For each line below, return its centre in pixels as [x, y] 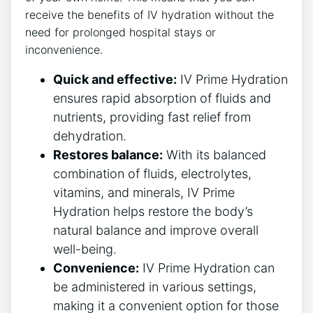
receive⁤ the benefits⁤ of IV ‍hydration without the [150, 15]
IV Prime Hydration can [207, 268]
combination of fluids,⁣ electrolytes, [152, 174]
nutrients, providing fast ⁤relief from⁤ [152, 117]
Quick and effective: [115, 80]
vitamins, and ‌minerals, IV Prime [144, 193]
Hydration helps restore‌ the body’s [153, 212]
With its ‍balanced [214, 155]
